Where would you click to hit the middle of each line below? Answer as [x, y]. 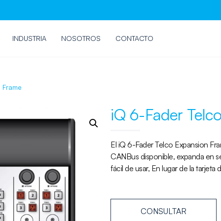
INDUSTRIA [29, 38]
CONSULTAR [164, 211]
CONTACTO [134, 38]
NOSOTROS [81, 38]
